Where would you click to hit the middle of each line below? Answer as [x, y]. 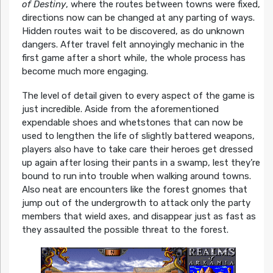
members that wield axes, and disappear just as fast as [139, 217]
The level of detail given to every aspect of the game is [138, 96]
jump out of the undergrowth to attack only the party [136, 203]
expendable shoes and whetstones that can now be [132, 123]
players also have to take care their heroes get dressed [137, 150]
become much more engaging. [85, 72]
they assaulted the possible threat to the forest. [125, 230]
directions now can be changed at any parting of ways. [138, 18]
